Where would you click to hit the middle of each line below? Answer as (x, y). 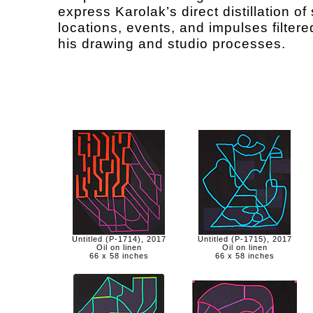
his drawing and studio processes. (172, 43)
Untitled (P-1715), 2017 (245, 239)
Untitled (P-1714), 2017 (119, 239)
